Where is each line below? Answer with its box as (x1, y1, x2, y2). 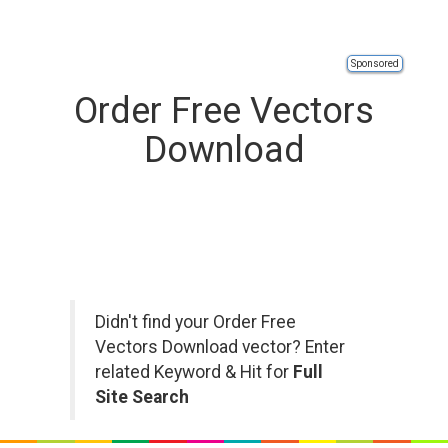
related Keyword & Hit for (95, 362, 293, 382)
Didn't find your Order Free (95, 312, 296, 332)
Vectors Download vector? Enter (95, 337, 345, 357)
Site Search (95, 387, 189, 407)
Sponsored (351, 58, 399, 69)
